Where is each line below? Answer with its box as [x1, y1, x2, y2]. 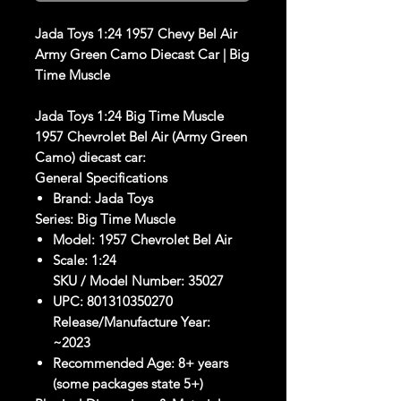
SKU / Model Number [53, 272, 181, 290]
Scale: [53, 252, 88, 269]
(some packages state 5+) [53, 375, 203, 393]
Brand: [53, 190, 91, 208]
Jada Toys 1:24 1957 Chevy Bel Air [35, 25, 237, 43]
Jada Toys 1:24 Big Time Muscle [35, 107, 224, 125]
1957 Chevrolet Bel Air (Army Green [35, 128, 247, 146]
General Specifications [35, 169, 167, 187]
